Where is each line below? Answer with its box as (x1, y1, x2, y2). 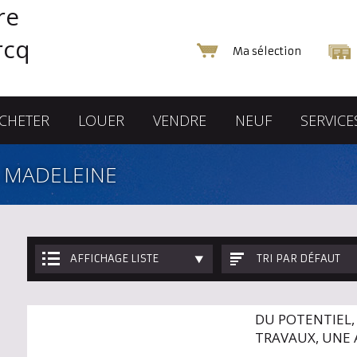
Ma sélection (233, 45, 301, 58)
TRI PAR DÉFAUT (257, 252, 341, 265)
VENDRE (152, 111, 206, 130)
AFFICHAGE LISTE (70, 252, 159, 265)
